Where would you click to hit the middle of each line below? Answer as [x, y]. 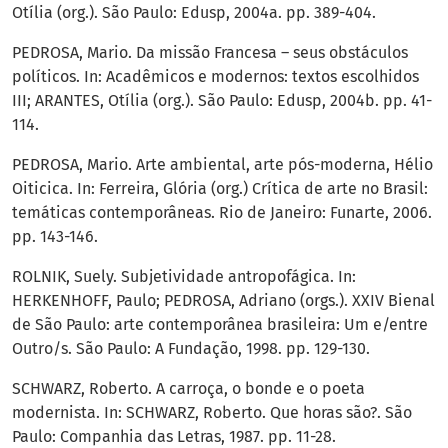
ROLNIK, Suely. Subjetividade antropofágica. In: [184, 277]
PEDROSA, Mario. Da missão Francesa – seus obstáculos [210, 53]
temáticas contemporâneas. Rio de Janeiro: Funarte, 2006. [222, 213]
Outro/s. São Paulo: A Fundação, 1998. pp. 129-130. [191, 349]
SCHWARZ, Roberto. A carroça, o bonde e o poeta [188, 389]
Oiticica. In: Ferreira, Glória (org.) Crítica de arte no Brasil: [220, 189]
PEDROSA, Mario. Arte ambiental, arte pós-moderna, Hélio [222, 165]
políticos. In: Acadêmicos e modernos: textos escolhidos [215, 77]
